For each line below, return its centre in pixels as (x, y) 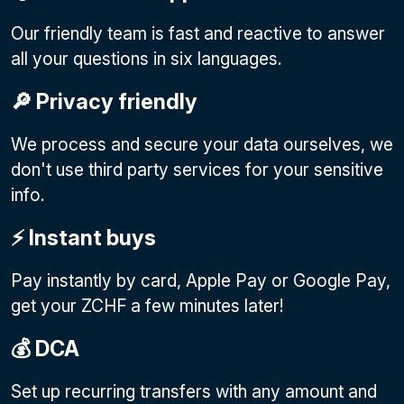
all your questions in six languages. (147, 59)
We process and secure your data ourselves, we (202, 144)
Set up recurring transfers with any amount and (194, 391)
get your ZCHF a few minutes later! (147, 306)
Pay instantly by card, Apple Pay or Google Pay (198, 280)
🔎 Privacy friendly (104, 101)
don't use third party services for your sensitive (197, 170)
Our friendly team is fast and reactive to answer (198, 33)
